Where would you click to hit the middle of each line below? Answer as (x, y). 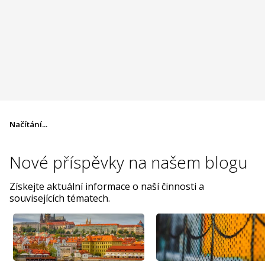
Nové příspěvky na (80, 162)
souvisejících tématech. (60, 198)
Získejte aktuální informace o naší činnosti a (107, 186)
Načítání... (28, 124)
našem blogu (199, 162)
